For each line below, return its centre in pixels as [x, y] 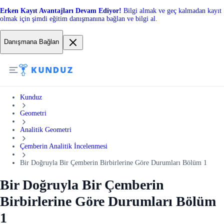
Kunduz [31, 97]
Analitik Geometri [46, 130]
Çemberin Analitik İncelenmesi [64, 146]
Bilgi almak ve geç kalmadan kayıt [172, 11]
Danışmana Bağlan [31, 42]
